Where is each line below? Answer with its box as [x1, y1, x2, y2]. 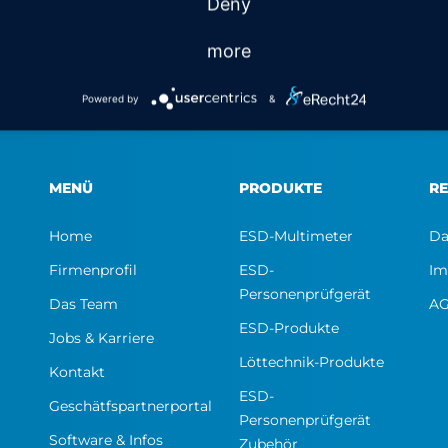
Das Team [49, 294, 118, 313]
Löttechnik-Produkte [239, 352, 384, 371]
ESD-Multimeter [239, 226, 353, 245]
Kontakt [49, 362, 105, 381]
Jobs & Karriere [49, 328, 154, 347]
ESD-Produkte [239, 318, 339, 337]
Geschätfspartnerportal [49, 396, 212, 415]
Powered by [82, 92, 140, 105]
